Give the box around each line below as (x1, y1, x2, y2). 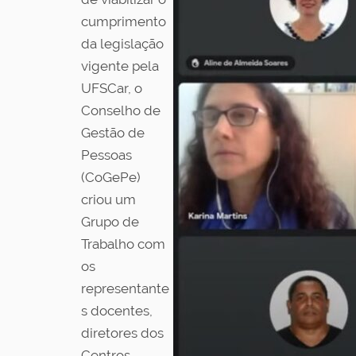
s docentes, (81, 303, 153, 319)
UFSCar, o (81, 80, 142, 96)
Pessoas (81, 147, 132, 163)
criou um (81, 192, 136, 207)
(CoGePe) (81, 169, 141, 185)
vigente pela (81, 58, 159, 74)
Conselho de (81, 103, 161, 118)
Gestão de (81, 125, 145, 141)
